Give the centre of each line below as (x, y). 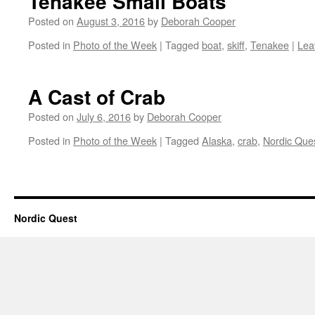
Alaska (217, 140)
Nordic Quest (46, 218)
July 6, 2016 (104, 116)
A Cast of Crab (97, 97)
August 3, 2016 (111, 21)
